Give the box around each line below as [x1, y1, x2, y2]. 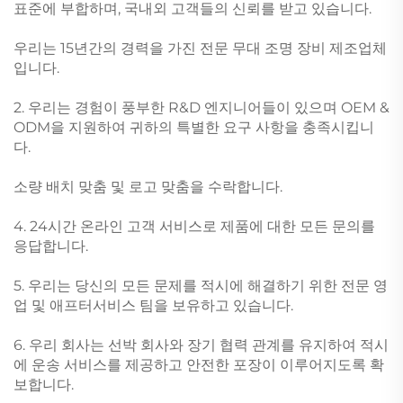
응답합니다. [13, 237, 88, 255]
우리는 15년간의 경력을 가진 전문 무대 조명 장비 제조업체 [13, 39, 387, 57]
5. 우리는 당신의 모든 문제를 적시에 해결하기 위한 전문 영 [13, 276, 388, 294]
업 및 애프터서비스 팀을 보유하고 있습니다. [13, 296, 293, 314]
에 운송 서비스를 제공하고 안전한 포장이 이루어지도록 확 [13, 355, 384, 373]
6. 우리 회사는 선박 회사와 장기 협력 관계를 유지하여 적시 [13, 336, 389, 354]
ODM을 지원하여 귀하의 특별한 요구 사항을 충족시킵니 [13, 118, 374, 136]
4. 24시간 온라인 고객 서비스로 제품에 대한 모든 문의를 [13, 217, 375, 235]
